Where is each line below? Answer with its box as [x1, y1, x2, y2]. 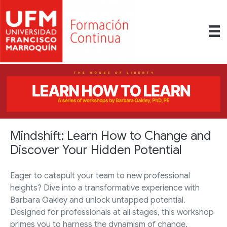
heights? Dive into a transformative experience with [10, 183, 200, 194]
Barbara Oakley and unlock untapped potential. [10, 195, 185, 206]
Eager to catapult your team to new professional [10, 171, 190, 181]
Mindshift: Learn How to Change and [10, 128, 211, 144]
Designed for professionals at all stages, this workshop [10, 207, 214, 218]
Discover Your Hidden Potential [10, 142, 182, 158]
